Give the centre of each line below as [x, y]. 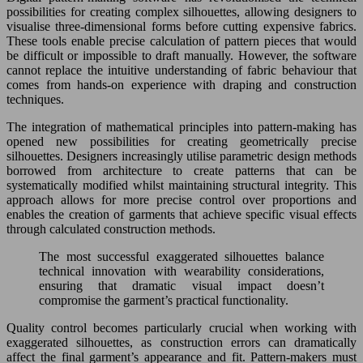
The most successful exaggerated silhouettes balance [181, 256]
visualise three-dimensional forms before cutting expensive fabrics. [181, 26]
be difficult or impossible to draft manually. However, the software [181, 55]
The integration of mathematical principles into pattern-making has [181, 126]
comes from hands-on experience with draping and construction [181, 84]
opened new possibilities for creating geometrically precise [181, 141]
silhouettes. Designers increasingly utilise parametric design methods [181, 156]
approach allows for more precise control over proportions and [181, 199]
